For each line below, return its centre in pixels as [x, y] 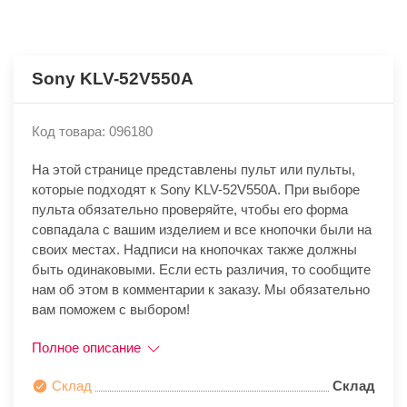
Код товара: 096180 [92, 132]
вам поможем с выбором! [111, 310]
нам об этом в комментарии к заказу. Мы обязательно [201, 290]
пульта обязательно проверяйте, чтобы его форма [190, 210]
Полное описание [88, 348]
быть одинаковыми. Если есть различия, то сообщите [201, 270]
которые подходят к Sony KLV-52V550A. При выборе [196, 190]
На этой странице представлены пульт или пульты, [194, 170]
